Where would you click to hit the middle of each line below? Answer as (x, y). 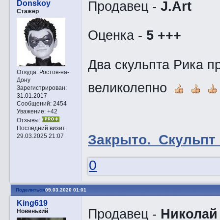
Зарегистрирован (41, 87)
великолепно (131, 87)
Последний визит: (41, 128)
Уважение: (31, 111)
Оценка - (117, 35)
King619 (32, 203)
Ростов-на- (53, 72)
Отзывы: (28, 120)
